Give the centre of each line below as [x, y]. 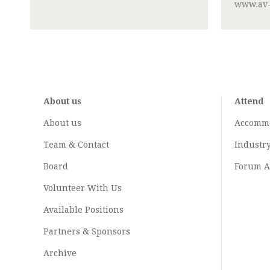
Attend [249, 102]
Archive [60, 253]
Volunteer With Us [83, 188]
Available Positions [83, 210]
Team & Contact [76, 145]
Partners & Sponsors [87, 232]
